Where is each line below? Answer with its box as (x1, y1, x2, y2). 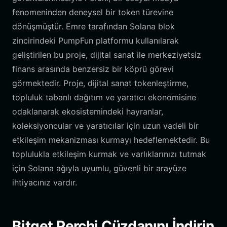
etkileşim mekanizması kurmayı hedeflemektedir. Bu (12, 135, 210, 145)
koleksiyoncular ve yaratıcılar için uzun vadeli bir (12, 121, 199, 131)
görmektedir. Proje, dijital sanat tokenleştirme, (12, 78, 188, 88)
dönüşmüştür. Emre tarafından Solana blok (12, 21, 175, 31)
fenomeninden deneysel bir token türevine (12, 7, 173, 17)
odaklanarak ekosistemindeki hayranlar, (12, 106, 163, 117)
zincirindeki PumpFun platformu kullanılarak (12, 35, 179, 46)
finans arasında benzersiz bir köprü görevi (12, 64, 174, 74)
